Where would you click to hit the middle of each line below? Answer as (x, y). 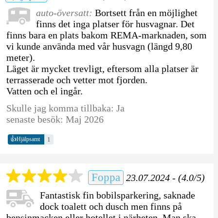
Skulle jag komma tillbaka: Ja (65, 108)
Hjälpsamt (28, 139)
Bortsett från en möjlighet (146, 12)
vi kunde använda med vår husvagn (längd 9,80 (99, 46)
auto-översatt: (65, 12)
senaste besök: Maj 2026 (55, 119)
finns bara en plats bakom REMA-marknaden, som (106, 35)
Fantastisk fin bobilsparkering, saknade (117, 195)
